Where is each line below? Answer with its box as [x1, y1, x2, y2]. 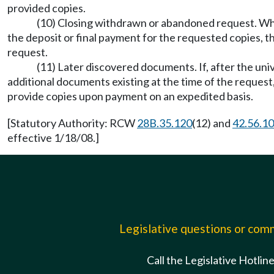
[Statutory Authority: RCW [7, 116, 137, 130]
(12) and [192, 116, 232, 130]
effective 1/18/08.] [7, 131, 99, 144]
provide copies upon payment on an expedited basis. [7, 89, 253, 103]
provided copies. [7, 1, 86, 15]
